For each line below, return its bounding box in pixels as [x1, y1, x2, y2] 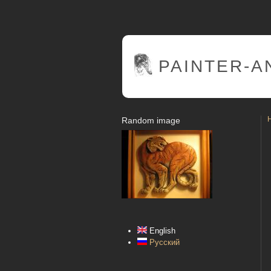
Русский [147, 238, 180, 247]
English [147, 226, 175, 236]
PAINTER [158, 56, 244, 76]
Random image [122, 116, 180, 125]
